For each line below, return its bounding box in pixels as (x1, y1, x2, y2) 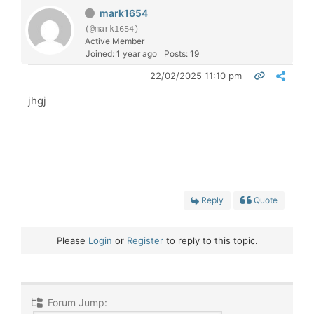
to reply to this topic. (163, 234, 258, 246)
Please (56, 234, 88, 246)
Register (126, 234, 163, 246)
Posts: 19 (164, 48, 199, 59)
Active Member (85, 35, 144, 46)
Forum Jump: (45, 296, 107, 308)
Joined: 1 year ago (86, 48, 157, 59)
